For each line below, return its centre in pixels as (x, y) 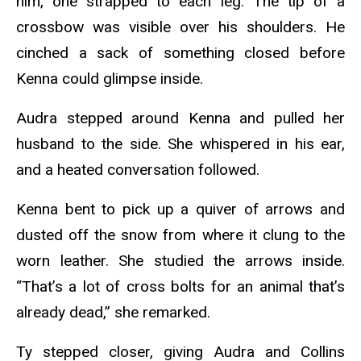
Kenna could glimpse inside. (112, 79)
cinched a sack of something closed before (180, 53)
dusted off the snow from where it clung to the (180, 234)
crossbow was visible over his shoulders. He (180, 27)
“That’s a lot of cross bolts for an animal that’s (180, 286)
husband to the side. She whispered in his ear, (180, 143)
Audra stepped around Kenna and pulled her (180, 118)
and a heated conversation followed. (140, 169)
